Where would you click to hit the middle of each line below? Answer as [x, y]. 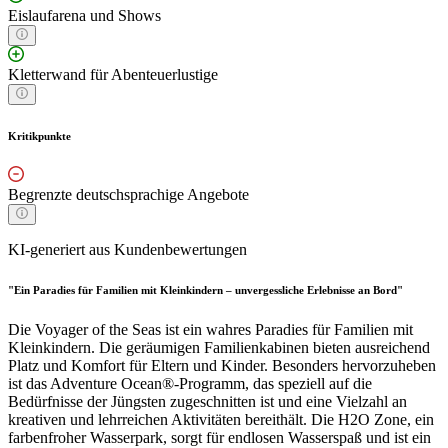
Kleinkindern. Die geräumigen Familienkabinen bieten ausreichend [219, 348]
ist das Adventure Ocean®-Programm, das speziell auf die [190, 384]
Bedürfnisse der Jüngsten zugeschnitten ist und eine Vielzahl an [207, 402]
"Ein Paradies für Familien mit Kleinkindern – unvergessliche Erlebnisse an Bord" [205, 290]
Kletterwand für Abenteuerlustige [113, 74]
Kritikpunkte [39, 135]
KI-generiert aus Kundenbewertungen [127, 250]
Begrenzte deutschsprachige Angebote [128, 195]
